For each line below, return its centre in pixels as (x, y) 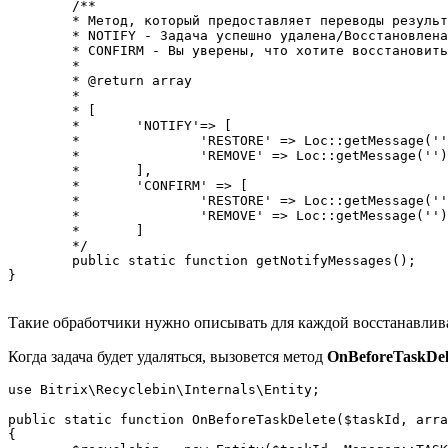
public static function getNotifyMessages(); (40, 261)
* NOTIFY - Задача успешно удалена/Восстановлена (40, 36)
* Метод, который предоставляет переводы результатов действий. (40, 21)
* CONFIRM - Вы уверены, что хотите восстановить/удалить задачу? (40, 51)
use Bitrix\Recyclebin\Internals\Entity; (164, 390)
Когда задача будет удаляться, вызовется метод (167, 357)
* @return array (40, 81)
